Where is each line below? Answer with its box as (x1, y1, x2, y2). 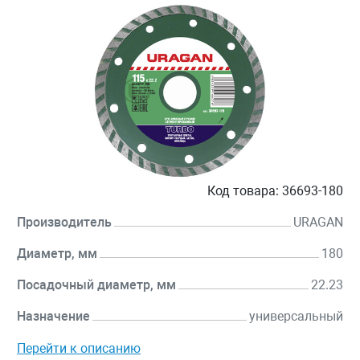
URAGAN (293, 215, 343, 231)
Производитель (17, 215, 112, 231)
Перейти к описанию (17, 341, 141, 357)
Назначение (17, 309, 90, 325)
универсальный (249, 309, 343, 325)
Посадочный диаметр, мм (17, 277, 176, 293)
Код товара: (207, 183, 279, 199)
